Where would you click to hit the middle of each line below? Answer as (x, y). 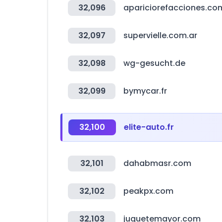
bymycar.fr (145, 91)
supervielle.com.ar (160, 35)
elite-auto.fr (149, 127)
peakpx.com (148, 191)
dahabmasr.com (157, 163)
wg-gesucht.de (154, 63)
